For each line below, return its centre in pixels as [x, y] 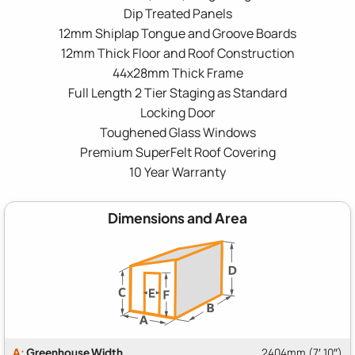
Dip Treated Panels [177, 13]
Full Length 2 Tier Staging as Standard [177, 92]
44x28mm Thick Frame [177, 73]
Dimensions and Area [177, 218]
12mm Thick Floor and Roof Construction [177, 53]
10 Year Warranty [177, 172]
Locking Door [177, 112]
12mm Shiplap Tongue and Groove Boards [177, 33]
